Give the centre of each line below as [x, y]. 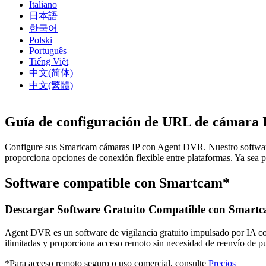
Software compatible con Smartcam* [117, 183]
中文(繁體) [51, 85]
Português [48, 51]
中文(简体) [51, 73]
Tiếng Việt [49, 62]
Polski [41, 40]
